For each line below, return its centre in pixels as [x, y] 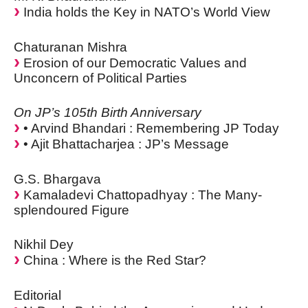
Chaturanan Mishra [70, 47]
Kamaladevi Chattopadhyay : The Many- [141, 195]
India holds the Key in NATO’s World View [145, 12]
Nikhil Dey [44, 245]
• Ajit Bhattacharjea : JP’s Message [124, 144]
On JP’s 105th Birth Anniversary [108, 113]
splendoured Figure [71, 210]
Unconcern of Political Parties [100, 78]
